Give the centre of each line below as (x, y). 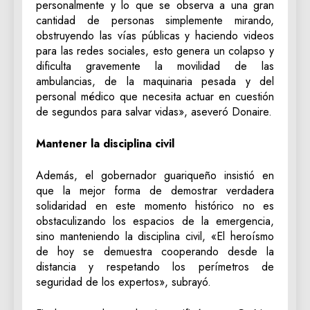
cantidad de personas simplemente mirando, (155, 21)
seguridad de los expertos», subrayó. (124, 282)
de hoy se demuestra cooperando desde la (155, 252)
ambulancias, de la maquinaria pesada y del (155, 82)
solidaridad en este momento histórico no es (155, 206)
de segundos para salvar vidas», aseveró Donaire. (154, 112)
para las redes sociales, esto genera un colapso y (155, 51)
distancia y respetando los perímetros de (155, 267)
